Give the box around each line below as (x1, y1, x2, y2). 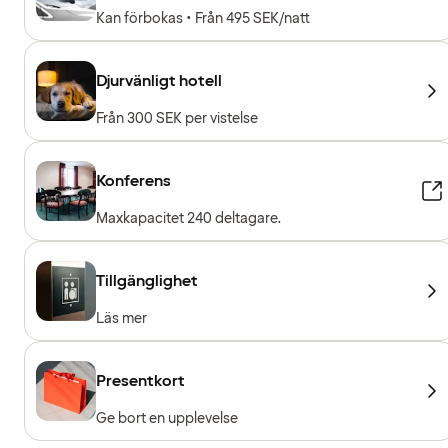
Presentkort (96, 369, 185, 392)
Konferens (96, 169, 171, 192)
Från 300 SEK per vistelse (96, 108, 258, 128)
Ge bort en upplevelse (96, 408, 238, 428)
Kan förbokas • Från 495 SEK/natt (96, 8, 310, 28)
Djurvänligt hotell (96, 69, 222, 92)
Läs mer (96, 308, 147, 328)
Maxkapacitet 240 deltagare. (96, 208, 282, 228)
